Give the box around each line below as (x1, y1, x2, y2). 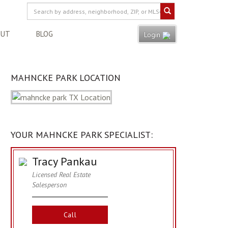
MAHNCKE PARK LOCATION (11, 72, 121, 83)
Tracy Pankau (32, 154, 97, 168)
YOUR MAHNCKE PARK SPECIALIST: (11, 129, 153, 140)
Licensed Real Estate (32, 170, 91, 179)
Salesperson (32, 180, 67, 189)
